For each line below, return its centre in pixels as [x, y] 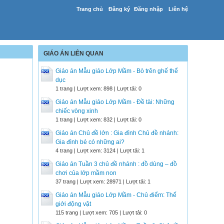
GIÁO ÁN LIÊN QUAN [73, 53]
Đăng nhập [148, 9]
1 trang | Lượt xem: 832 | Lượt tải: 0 [98, 119]
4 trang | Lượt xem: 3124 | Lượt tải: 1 [100, 150]
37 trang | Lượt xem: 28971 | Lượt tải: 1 [103, 181]
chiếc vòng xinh [77, 111]
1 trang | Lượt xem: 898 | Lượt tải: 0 [98, 88]
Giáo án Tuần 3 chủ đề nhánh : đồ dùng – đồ [116, 164]
